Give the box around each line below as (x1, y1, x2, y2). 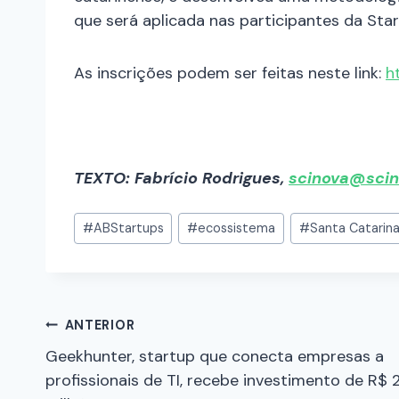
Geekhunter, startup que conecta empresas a (45, 345, 384, 367)
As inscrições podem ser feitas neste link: (74, 62, 386, 85)
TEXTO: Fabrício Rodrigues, (74, 167, 289, 190)
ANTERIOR (64, 316, 135, 333)
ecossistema (198, 220, 276, 237)
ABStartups (93, 220, 164, 237)
